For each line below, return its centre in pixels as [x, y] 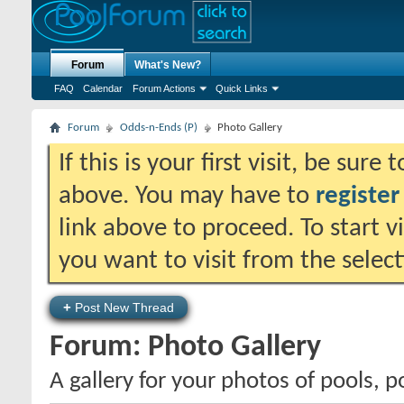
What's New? [168, 65]
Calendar [103, 88]
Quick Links [242, 88]
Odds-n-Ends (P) [159, 128]
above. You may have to [187, 196]
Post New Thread [123, 308]
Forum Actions [164, 88]
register [358, 196]
